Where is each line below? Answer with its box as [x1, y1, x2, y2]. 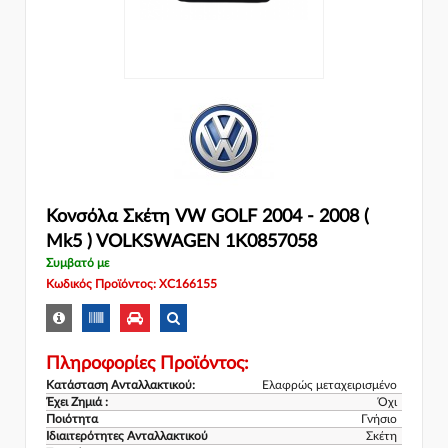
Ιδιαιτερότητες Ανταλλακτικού [46, 430, 208, 443]
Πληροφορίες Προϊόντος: [46, 355, 249, 374]
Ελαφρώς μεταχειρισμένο [262, 379, 397, 392]
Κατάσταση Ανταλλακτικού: [46, 379, 195, 392]
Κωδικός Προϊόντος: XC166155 [46, 277, 217, 290]
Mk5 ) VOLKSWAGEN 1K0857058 [46, 232, 317, 251]
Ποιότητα [46, 413, 98, 426]
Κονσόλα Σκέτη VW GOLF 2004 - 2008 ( [46, 207, 369, 226]
